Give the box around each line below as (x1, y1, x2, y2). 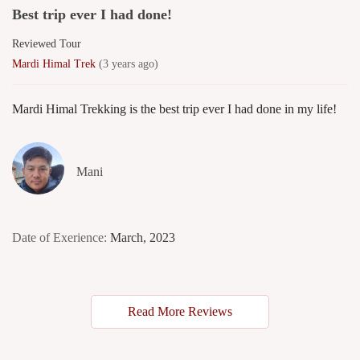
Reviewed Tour (12, 36, 81, 50)
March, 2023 (110, 230, 175, 244)
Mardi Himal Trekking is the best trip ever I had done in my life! (12, 101, 337, 116)
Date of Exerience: (12, 230, 107, 244)
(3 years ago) (99, 56, 158, 70)
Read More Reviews (128, 304, 232, 318)
